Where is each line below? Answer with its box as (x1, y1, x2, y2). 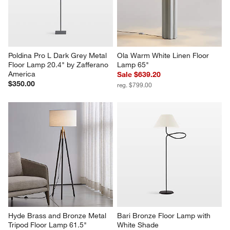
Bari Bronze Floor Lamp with (117, 210, 213, 220)
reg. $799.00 (117, 80, 152, 89)
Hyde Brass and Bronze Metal (8, 210, 109, 220)
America (8, 69, 36, 79)
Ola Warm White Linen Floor (117, 50, 211, 60)
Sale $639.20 (117, 69, 161, 79)
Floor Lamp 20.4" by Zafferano (8, 60, 111, 69)
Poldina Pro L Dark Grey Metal (8, 50, 109, 60)
